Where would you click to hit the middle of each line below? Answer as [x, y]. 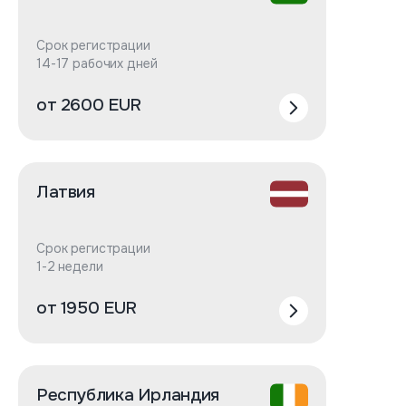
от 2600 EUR [89, 105]
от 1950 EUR [87, 308]
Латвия [66, 192]
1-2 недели [70, 266]
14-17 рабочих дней [97, 63]
